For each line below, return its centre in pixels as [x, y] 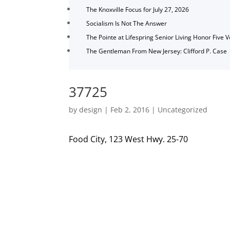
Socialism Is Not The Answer [127, 24]
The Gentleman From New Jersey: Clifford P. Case [157, 51]
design [91, 109]
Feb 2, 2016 [130, 109]
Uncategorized [183, 109]
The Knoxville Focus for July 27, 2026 [138, 10]
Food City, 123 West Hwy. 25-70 [129, 139]
